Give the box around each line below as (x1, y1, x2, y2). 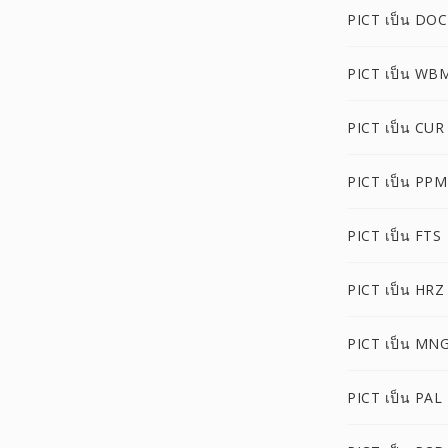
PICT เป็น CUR (347, 118, 444, 137)
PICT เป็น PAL (347, 388, 442, 407)
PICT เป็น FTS (347, 226, 441, 245)
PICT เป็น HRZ (347, 280, 444, 299)
